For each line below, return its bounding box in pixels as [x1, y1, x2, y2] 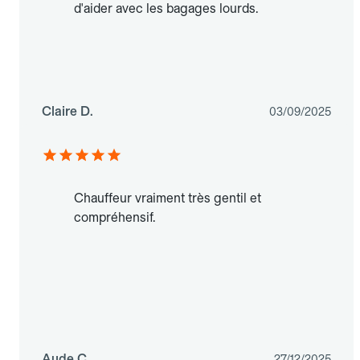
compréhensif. [74, 210, 155, 226]
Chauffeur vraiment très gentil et [74, 190, 261, 207]
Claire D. [42, 104, 93, 120]
